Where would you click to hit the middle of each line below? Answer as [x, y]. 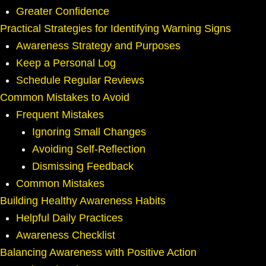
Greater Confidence [63, 12]
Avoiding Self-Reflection [89, 149]
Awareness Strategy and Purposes [98, 46]
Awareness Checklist [66, 235]
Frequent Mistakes [60, 115]
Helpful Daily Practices [69, 218]
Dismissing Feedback [83, 167]
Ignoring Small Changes [89, 132]
